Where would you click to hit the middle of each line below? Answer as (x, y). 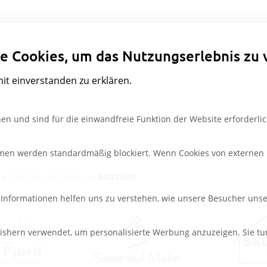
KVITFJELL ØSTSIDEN (48, 177)
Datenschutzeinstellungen (192, 28)
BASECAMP (117, 177)
